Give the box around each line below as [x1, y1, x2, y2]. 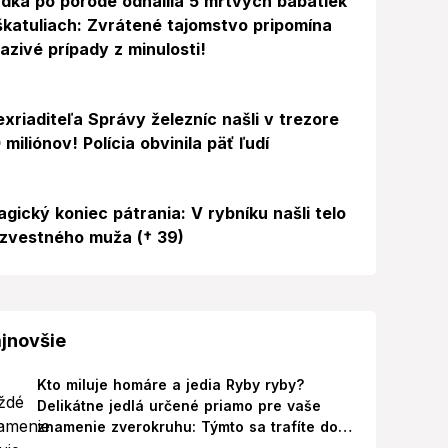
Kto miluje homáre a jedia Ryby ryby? [36, 376, 304, 393]
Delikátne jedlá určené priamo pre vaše [36, 397, 321, 414]
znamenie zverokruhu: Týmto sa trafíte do [36, 418, 338, 435]
